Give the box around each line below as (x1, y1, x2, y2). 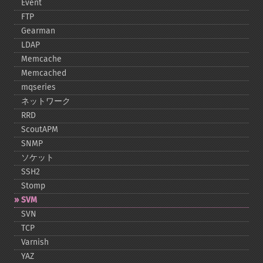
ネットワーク (21, 96, 70, 106)
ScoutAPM (21, 124, 58, 134)
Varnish (21, 237, 49, 247)
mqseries (21, 82, 56, 92)
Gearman (21, 26, 55, 36)
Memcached (21, 68, 66, 78)
